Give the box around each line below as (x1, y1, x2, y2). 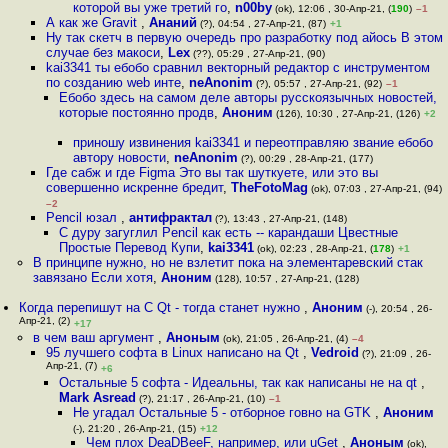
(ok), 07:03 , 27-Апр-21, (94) (307, 183, 442, 194)
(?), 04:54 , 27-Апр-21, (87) (196, 18, 326, 29)
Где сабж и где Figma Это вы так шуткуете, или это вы (45, 165, 378, 180)
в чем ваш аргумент (32, 330, 158, 345)
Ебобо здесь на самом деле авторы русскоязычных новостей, (59, 90, 438, 105)
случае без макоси (45, 45, 160, 60)
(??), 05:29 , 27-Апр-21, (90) (189, 48, 325, 59)
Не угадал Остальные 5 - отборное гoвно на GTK (72, 405, 375, 420)
